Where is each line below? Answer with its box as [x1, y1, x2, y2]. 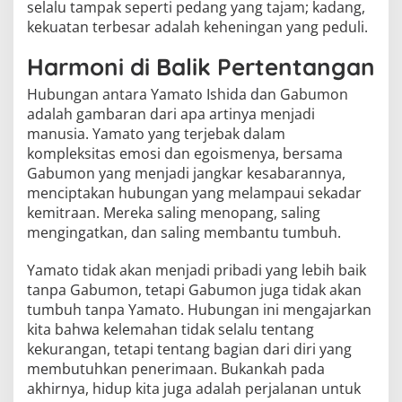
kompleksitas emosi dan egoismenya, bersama [27, 144, 343, 163]
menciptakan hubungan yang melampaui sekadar [27, 183, 362, 203]
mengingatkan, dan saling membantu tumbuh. [27, 223, 341, 242]
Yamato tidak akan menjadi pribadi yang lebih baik [27, 260, 366, 280]
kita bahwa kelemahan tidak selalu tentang [27, 319, 314, 339]
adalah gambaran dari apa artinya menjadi [27, 104, 315, 124]
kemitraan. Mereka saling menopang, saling [27, 203, 320, 223]
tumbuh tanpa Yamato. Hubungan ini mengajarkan [27, 300, 371, 319]
